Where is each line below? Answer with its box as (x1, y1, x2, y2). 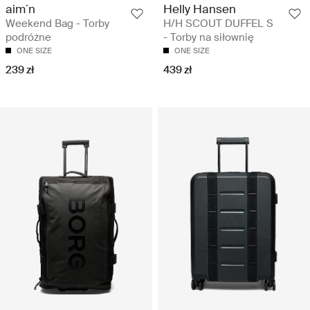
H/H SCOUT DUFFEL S (163, 16, 273, 30)
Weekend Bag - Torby (6, 16, 109, 30)
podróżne (6, 30, 51, 44)
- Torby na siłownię (163, 30, 254, 44)
